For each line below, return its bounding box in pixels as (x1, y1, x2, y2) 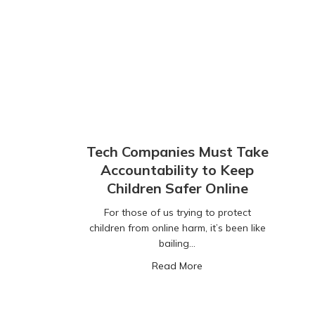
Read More (152, 259, 202, 273)
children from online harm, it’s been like (89, 221, 266, 235)
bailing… (159, 237, 195, 250)
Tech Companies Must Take (86, 143, 269, 161)
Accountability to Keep (101, 161, 254, 179)
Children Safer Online (106, 179, 248, 198)
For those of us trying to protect (103, 206, 251, 219)
